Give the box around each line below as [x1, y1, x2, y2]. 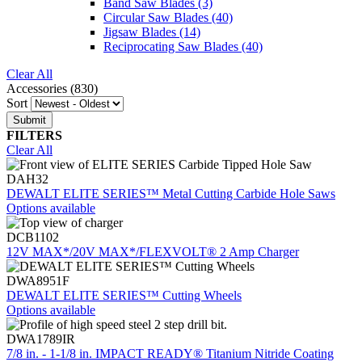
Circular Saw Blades [103, 10, 208, 24]
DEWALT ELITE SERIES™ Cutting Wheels [6, 288, 242, 302]
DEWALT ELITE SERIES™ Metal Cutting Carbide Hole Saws [6, 186, 335, 200]
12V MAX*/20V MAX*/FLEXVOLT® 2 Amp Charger [6, 244, 299, 259]
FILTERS [6, 128, 62, 142]
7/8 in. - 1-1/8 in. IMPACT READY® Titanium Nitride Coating [6, 346, 334, 360]
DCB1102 [6, 229, 59, 244]
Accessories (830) [6, 81, 98, 95]
